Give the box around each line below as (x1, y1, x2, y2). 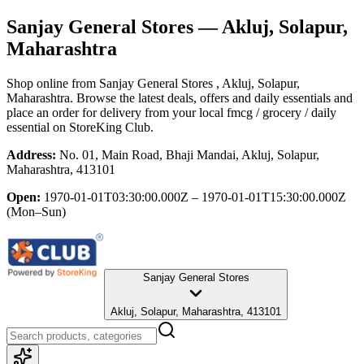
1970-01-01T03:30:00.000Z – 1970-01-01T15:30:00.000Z (44, 189, 346, 204)
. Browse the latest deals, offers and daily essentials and (70, 90, 353, 105)
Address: (6, 147, 56, 162)
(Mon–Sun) (6, 204, 66, 219)
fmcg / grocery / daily (227, 105, 336, 119)
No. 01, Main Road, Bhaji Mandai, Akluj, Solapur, (59, 147, 319, 162)
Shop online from (6, 76, 99, 90)
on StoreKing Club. (50, 119, 154, 134)
